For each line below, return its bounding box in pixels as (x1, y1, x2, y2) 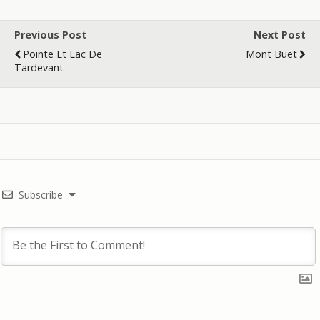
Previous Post (14, 27, 86, 41)
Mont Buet (246, 46, 297, 61)
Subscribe (19, 187, 63, 201)
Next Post (254, 27, 306, 41)
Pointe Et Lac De (23, 46, 102, 61)
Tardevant (14, 60, 64, 74)
